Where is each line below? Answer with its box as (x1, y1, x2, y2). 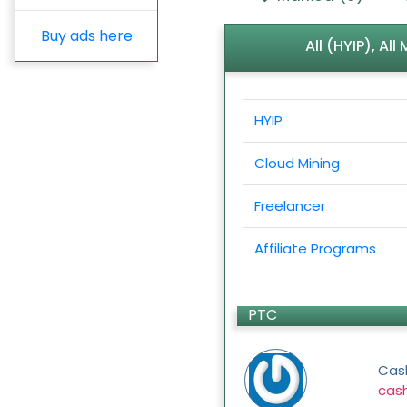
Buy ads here (40, 25, 133, 47)
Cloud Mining (254, 154, 341, 174)
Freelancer (254, 196, 326, 216)
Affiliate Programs (254, 239, 377, 259)
